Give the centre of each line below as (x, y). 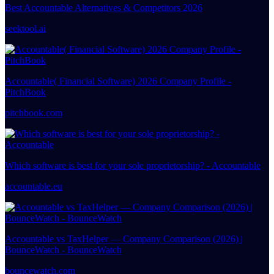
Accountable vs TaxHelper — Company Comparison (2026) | (124, 239)
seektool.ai (25, 28)
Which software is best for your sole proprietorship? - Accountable (133, 165)
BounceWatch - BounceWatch (63, 250)
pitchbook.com (34, 113)
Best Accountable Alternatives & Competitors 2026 (104, 7)
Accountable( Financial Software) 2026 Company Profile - (118, 81)
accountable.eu (34, 186)
